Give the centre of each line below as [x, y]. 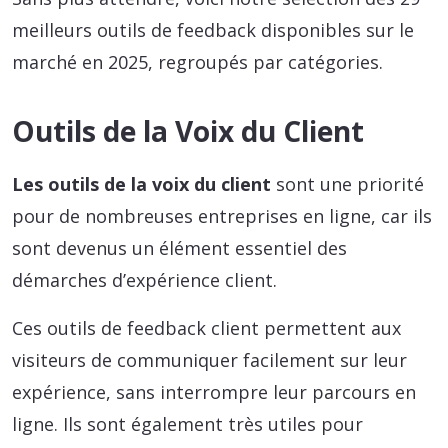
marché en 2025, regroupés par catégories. [197, 62]
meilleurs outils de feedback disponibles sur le [213, 30]
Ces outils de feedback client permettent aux [206, 328]
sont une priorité [350, 184]
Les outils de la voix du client [144, 184]
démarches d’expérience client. [144, 280]
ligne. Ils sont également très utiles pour [187, 424]
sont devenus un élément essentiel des [179, 248]
